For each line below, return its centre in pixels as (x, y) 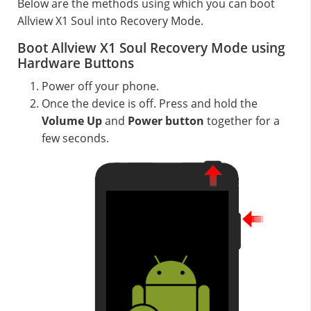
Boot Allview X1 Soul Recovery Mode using (151, 48)
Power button (166, 121)
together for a (242, 121)
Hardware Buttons (76, 63)
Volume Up (72, 121)
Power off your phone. (100, 86)
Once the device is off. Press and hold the (150, 103)
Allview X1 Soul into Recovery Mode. (110, 21)
